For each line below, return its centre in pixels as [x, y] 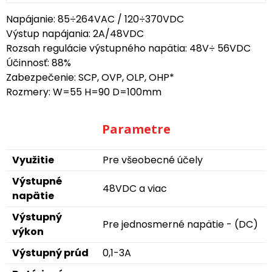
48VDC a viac [135, 189]
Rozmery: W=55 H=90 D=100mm [84, 92]
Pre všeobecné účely [153, 160]
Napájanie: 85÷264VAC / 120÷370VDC [95, 19]
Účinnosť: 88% [39, 63]
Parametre [136, 129]
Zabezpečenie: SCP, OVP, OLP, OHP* [90, 77]
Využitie [33, 160]
